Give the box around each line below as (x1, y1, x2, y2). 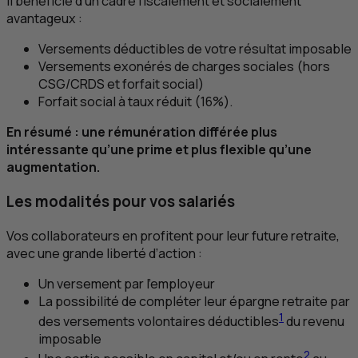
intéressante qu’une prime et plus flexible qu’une (6, 141, 312, 159)
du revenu (284, 312, 344, 330)
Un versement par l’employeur (38, 274, 215, 292)
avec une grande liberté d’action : (6, 244, 202, 262)
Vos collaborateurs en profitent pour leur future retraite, (6, 226, 340, 245)
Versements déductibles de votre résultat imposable (38, 40, 352, 58)
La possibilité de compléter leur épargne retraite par (38, 292, 350, 310)
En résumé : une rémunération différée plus (6, 123, 277, 141)
